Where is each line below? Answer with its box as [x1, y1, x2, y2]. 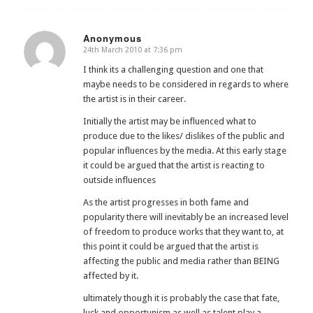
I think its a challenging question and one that [82, 64, 263, 75]
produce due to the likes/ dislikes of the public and [82, 130, 284, 141]
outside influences [82, 174, 156, 185]
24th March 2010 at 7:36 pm [82, 45, 182, 55]
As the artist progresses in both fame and [82, 196, 249, 208]
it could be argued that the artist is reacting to [82, 159, 265, 170]
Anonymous [82, 31, 142, 45]
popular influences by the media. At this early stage [82, 145, 286, 156]
